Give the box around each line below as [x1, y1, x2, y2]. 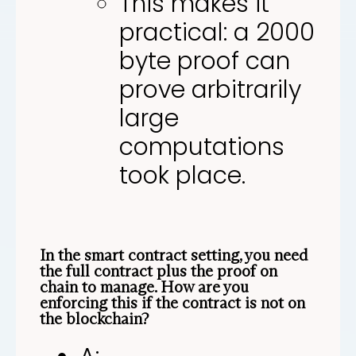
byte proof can [119, 44, 290, 78]
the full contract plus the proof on [40, 261, 277, 281]
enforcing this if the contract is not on [40, 292, 305, 312]
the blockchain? [40, 308, 149, 328]
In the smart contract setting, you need [40, 245, 308, 265]
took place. [119, 158, 246, 192]
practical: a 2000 [119, 15, 315, 49]
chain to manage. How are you [40, 277, 249, 296]
